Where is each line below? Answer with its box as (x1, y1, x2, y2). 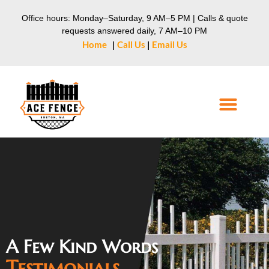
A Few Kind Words (6, 235, 158, 258)
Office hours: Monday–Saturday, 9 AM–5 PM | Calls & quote (21, 13, 248, 23)
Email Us (151, 39, 187, 50)
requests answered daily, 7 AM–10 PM (62, 26, 207, 35)
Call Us (116, 39, 145, 50)
